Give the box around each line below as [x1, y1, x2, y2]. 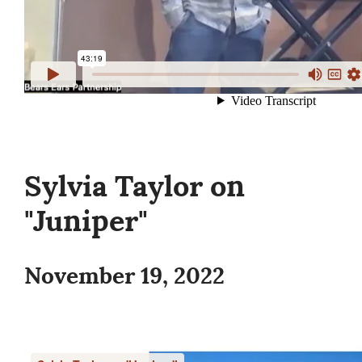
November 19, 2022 [24, 261, 225, 292]
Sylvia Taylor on [24, 167, 245, 206]
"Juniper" [24, 202, 148, 241]
